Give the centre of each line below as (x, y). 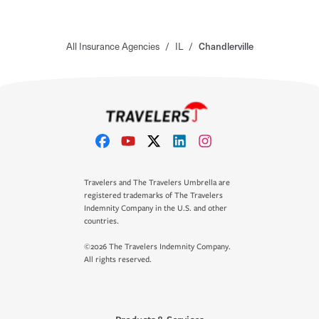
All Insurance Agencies (113, 46)
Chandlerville (226, 46)
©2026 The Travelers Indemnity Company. (157, 247)
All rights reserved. (118, 260)
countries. (101, 221)
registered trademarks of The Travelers (153, 195)
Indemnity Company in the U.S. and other (156, 208)
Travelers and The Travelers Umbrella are (157, 183)
